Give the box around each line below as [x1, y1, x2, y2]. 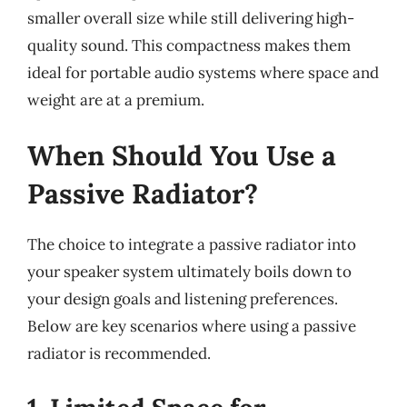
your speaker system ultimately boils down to [27, 262, 352, 282]
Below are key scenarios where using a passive [27, 316, 356, 336]
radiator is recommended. [27, 343, 211, 363]
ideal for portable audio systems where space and [27, 62, 379, 83]
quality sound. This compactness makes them [27, 35, 351, 55]
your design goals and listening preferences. [27, 289, 338, 309]
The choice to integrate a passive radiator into [27, 234, 356, 254]
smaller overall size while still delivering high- [27, 7, 354, 28]
